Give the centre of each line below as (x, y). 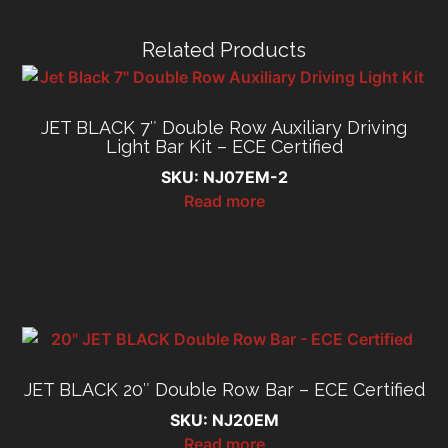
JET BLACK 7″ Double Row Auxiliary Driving (224, 127)
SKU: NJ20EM (224, 419)
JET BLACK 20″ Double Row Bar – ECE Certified (224, 389)
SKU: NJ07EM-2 (224, 176)
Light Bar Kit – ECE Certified (224, 146)
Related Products (224, 49)
